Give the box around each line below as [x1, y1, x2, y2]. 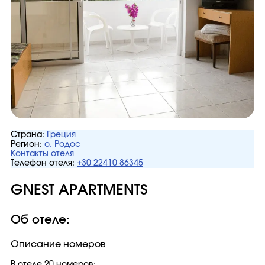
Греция [47, 131, 76, 139]
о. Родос [44, 140, 80, 148]
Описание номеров [11, 240, 106, 249]
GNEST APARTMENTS [11, 183, 147, 198]
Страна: [11, 131, 44, 139]
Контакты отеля [11, 150, 74, 158]
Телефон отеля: [11, 159, 75, 167]
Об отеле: [11, 214, 70, 226]
